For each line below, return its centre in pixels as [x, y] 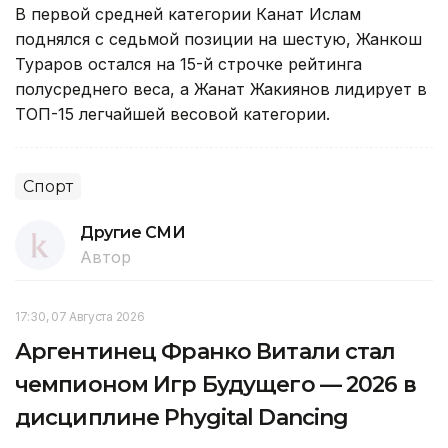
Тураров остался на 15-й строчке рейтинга [188, 63]
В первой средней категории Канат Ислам [188, 13]
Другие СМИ [133, 232]
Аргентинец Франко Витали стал [205, 351]
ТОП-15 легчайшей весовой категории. [175, 113]
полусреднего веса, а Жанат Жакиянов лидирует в [221, 88]
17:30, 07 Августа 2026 [80, 316]
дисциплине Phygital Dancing [182, 417]
